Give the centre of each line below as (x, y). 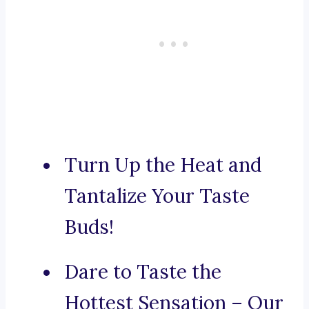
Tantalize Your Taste (157, 196)
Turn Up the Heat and (163, 165)
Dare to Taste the (143, 272)
